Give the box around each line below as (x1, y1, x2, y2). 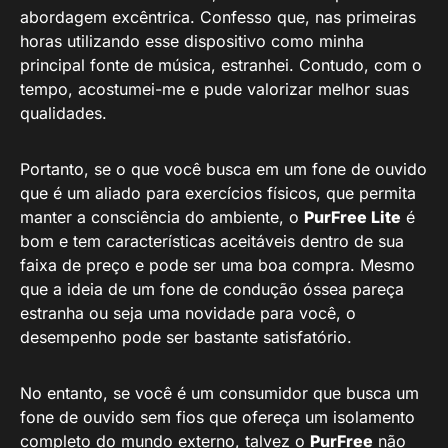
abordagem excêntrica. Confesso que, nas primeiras (20, 7, 416, 27)
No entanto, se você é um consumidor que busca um (20, 383, 419, 403)
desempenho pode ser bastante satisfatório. (20, 327, 352, 347)
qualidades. (20, 103, 107, 123)
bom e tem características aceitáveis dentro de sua (20, 231, 404, 251)
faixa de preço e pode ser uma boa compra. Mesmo (20, 255, 415, 275)
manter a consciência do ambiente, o (20, 207, 304, 227)
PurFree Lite (304, 207, 401, 227)
